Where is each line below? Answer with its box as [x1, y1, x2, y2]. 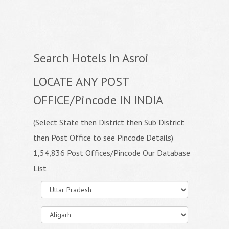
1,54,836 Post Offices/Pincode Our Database [33, 148, 190, 158]
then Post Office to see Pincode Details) [33, 132, 173, 143]
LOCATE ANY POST [33, 74, 129, 89]
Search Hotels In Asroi [33, 50, 149, 66]
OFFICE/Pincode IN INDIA [33, 92, 163, 108]
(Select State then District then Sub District [33, 117, 184, 127]
